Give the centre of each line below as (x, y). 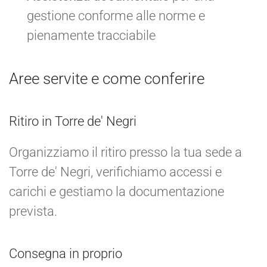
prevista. (33, 211)
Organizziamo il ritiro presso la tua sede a (125, 152)
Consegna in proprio (66, 253)
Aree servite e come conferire (107, 78)
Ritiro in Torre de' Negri (73, 121)
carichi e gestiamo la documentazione (117, 191)
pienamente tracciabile (91, 35)
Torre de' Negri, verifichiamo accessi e (115, 172)
